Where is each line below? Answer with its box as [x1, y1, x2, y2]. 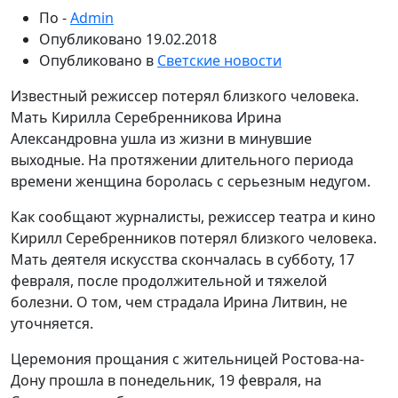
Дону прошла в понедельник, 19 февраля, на [11, 370, 322, 390]
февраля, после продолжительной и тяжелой [11, 271, 327, 291]
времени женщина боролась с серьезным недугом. [11, 171, 370, 191]
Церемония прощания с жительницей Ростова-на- [11, 349, 364, 369]
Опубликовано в [39, 51, 157, 70]
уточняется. [11, 314, 93, 333]
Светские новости [157, 51, 282, 70]
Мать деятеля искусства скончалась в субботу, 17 [11, 250, 354, 269]
